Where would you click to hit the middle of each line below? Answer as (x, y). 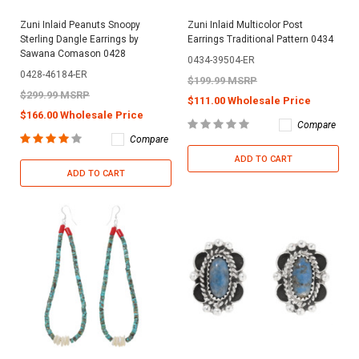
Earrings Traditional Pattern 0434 (260, 39)
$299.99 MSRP (55, 95)
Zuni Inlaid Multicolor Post (245, 24)
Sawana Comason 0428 (73, 53)
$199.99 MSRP (222, 80)
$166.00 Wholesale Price (82, 115)
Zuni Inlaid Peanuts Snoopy (80, 24)
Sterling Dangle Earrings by (79, 39)
